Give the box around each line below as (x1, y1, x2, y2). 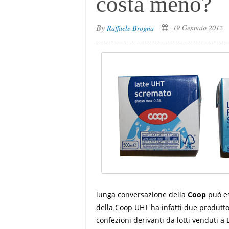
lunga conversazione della (96, 190, 188, 199)
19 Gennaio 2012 (171, 22, 223, 32)
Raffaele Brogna (107, 23, 154, 33)
